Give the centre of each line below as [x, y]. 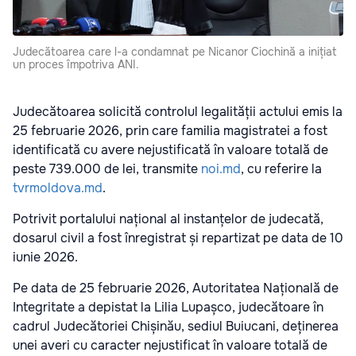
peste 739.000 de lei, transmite [107, 169]
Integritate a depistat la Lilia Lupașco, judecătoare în [168, 308]
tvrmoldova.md [58, 188]
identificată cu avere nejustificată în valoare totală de [170, 150]
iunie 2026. [45, 257]
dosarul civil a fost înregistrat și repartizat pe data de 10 [178, 238]
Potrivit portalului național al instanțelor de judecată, [168, 219]
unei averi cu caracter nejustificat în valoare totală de [170, 346]
